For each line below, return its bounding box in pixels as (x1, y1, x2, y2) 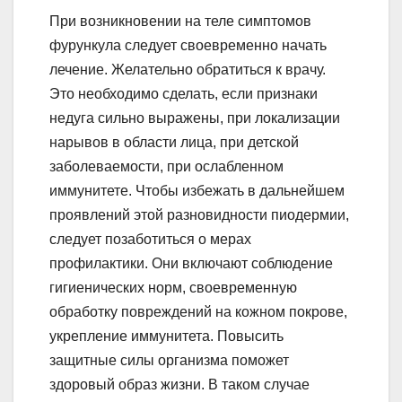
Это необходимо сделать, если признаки (49, 85, 318, 101)
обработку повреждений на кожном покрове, (49, 303, 347, 319)
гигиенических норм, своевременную (49, 279, 297, 295)
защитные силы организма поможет (49, 352, 289, 368)
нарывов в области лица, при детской (49, 134, 299, 150)
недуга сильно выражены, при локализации (49, 109, 340, 126)
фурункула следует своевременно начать (49, 37, 327, 53)
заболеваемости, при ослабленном (49, 158, 284, 174)
